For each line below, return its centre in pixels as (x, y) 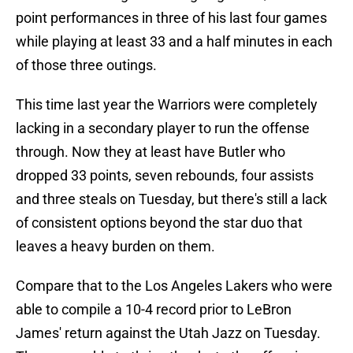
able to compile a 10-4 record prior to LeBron (154, 310)
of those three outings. (86, 65)
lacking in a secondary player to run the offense (163, 128)
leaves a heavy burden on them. (115, 247)
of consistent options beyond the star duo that (159, 223)
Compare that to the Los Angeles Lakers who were (174, 286)
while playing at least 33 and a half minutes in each (174, 42)
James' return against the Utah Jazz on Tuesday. (168, 333)
